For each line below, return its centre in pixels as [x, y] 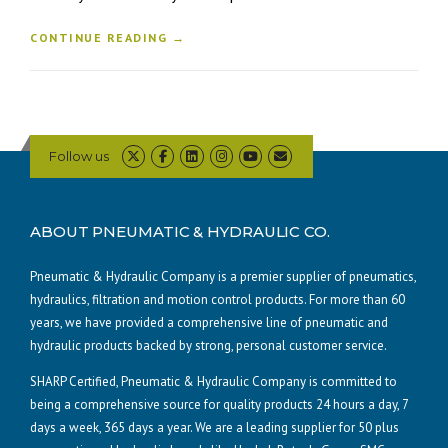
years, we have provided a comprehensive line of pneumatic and [209, 323]
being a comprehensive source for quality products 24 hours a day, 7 [219, 405]
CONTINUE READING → [107, 37]
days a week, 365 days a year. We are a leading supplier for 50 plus [214, 428]
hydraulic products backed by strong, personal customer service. [208, 346]
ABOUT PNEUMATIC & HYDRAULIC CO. [180, 232]
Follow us [78, 155]
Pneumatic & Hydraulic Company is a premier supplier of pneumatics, [223, 277]
